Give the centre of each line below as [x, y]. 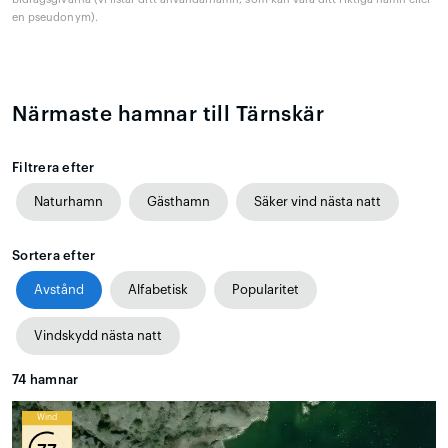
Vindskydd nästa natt [98, 335]
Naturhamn [68, 201]
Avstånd [59, 289]
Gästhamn [178, 201]
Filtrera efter [53, 167]
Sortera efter [54, 255]
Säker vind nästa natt [317, 201]
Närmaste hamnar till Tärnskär [168, 114]
